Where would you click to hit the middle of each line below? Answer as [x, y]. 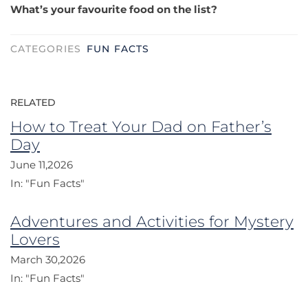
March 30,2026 [48, 259]
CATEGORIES [47, 48]
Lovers [35, 239]
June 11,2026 [42, 164]
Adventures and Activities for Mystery [152, 221]
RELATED [33, 102]
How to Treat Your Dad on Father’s [141, 126]
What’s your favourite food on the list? [114, 10]
